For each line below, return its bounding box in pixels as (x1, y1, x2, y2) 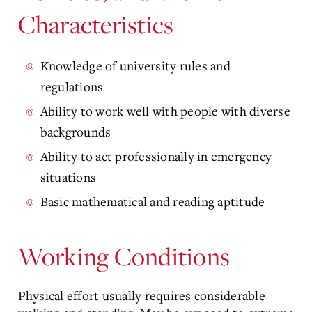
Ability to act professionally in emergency (40, 148, 272, 165)
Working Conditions (17, 240, 230, 273)
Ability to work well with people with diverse (40, 102, 290, 120)
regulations (40, 78, 104, 95)
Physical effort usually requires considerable (17, 287, 265, 304)
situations (40, 169, 96, 186)
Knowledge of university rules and (40, 57, 231, 75)
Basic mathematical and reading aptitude (40, 193, 265, 210)
